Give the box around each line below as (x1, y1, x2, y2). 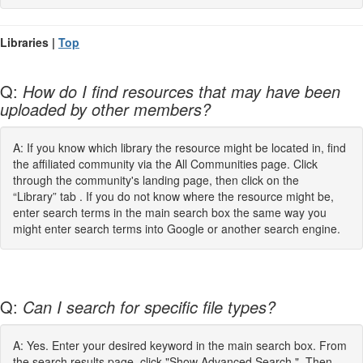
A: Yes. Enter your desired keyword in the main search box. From (13, 336, 347, 353)
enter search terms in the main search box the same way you (13, 203, 327, 220)
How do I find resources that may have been (23, 79, 340, 103)
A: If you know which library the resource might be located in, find (13, 139, 346, 156)
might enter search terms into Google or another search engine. (13, 220, 340, 237)
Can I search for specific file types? (23, 294, 275, 318)
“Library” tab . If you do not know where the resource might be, (13, 187, 334, 204)
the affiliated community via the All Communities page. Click (13, 155, 318, 172)
